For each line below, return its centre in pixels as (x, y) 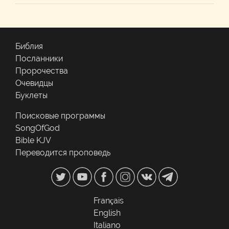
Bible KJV (33, 141)
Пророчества (42, 71)
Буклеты (31, 96)
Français (109, 201)
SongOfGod (38, 128)
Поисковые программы (60, 116)
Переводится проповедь (63, 153)
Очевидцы (34, 83)
